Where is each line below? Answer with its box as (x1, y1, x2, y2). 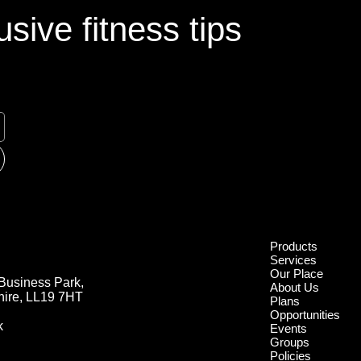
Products (270, 239, 318, 254)
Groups (270, 335, 310, 350)
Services (270, 253, 317, 268)
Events (270, 322, 308, 336)
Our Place (270, 267, 324, 281)
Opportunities (270, 308, 341, 322)
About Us (270, 280, 320, 295)
